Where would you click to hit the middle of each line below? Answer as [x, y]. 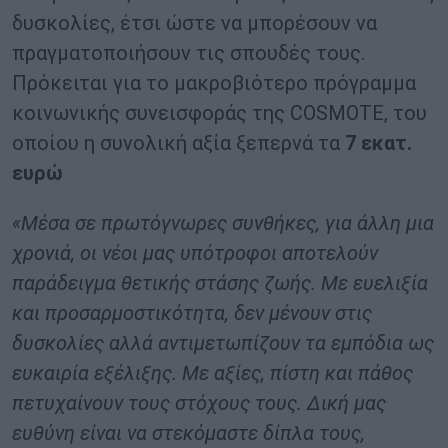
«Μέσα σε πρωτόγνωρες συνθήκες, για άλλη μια [223, 223]
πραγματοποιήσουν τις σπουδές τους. [188, 53]
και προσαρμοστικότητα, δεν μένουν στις [192, 313]
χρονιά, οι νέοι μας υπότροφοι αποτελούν [195, 253]
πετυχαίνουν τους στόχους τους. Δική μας [199, 403]
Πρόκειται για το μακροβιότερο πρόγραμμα [214, 83]
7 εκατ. [378, 143]
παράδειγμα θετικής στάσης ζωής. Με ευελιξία [220, 283]
